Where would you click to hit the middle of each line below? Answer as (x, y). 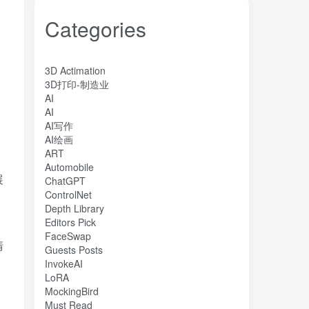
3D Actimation (75, 70)
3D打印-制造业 (77, 84)
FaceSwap (68, 236)
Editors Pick (70, 222)
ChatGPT (65, 181)
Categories (96, 29)
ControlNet (68, 195)
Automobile (69, 167)
